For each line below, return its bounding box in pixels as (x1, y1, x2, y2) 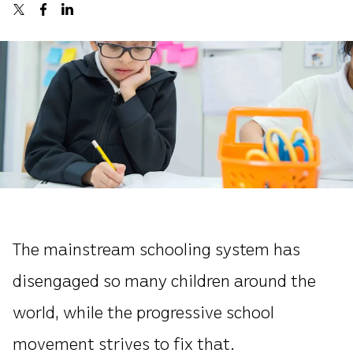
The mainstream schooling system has (13, 236, 300, 259)
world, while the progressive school (13, 299, 274, 322)
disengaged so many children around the (13, 268, 316, 291)
